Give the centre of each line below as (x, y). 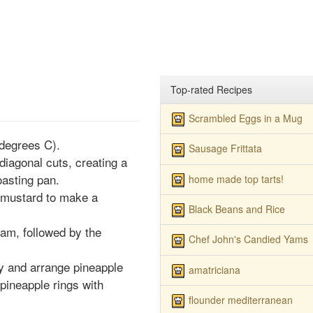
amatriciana (214, 269)
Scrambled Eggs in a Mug (245, 118)
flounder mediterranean (240, 299)
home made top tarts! (236, 179)
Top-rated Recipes (211, 89)
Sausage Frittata (225, 148)
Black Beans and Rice (236, 209)
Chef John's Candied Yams (248, 239)
